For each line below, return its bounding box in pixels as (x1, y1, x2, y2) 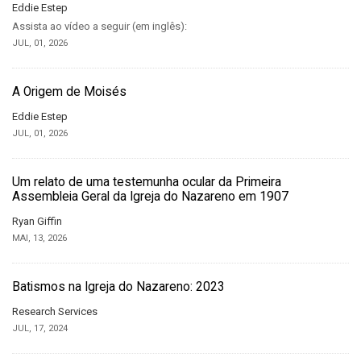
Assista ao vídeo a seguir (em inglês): (12, 19, 187, 32)
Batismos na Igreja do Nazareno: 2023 (12, 279, 225, 294)
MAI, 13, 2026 (12, 232, 67, 243)
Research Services (12, 305, 98, 317)
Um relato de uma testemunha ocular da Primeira (12, 174, 281, 189)
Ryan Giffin (12, 214, 62, 227)
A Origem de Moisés (12, 84, 127, 99)
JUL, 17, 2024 (12, 322, 68, 334)
